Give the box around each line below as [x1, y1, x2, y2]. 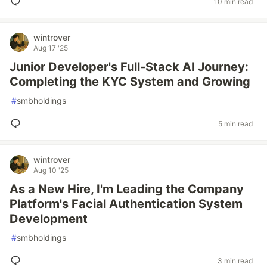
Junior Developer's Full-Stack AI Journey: [10, 60, 249, 74]
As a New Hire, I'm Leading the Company [10, 182, 244, 196]
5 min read [218, 119, 253, 128]
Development [10, 212, 88, 226]
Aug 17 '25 [33, 44, 68, 52]
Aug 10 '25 [33, 166, 69, 175]
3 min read [218, 256, 253, 265]
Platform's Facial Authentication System [10, 197, 243, 211]
